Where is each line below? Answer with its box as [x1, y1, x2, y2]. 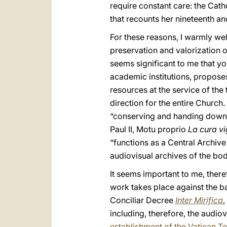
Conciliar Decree [110, 195, 175, 205]
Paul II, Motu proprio [110, 124, 188, 134]
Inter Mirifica [175, 195, 223, 205]
